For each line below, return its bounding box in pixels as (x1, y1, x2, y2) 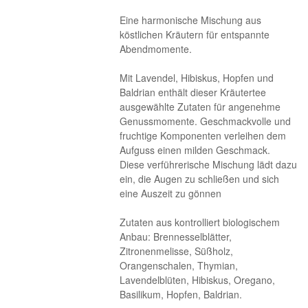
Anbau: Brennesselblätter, (120, 230, 232, 243)
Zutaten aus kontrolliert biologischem (120, 215, 280, 229)
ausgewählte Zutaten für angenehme (120, 100, 281, 113)
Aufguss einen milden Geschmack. (120, 143, 271, 157)
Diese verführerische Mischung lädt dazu (120, 157, 298, 171)
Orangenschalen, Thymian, (120, 258, 239, 272)
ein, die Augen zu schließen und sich (120, 172, 280, 186)
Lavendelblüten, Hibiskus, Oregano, (120, 273, 276, 287)
